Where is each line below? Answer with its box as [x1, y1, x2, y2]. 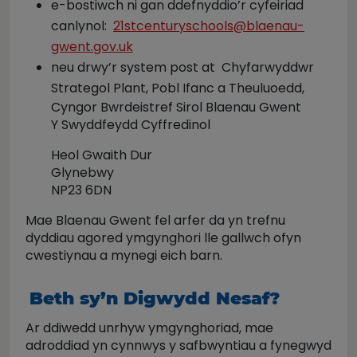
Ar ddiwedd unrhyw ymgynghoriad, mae [25, 319, 273, 337]
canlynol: [51, 17, 113, 35]
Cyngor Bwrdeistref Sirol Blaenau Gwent [51, 98, 301, 116]
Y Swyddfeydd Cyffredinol [51, 116, 210, 134]
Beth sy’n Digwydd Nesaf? [29, 288, 280, 309]
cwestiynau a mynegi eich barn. [25, 246, 229, 265]
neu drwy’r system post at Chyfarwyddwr [51, 58, 314, 76]
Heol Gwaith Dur [51, 146, 152, 164]
